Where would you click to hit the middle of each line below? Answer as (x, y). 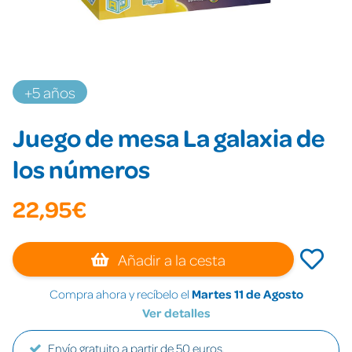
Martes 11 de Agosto (247, 294)
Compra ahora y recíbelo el (120, 294)
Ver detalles (176, 313)
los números (81, 169)
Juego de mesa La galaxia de (169, 137)
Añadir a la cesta (170, 259)
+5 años (50, 92)
